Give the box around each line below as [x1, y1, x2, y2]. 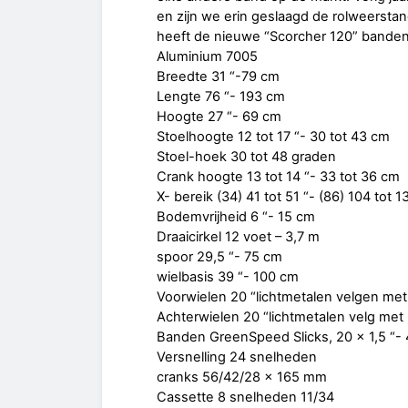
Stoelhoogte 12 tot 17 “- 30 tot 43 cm [157, 128, 390, 146]
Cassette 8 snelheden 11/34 [157, 389, 334, 406]
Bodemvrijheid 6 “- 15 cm [157, 209, 315, 226]
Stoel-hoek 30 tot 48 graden [157, 148, 336, 166]
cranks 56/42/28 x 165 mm [157, 369, 327, 386]
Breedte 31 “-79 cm [157, 68, 280, 86]
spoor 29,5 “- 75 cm [157, 249, 282, 266]
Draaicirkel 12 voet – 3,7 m [157, 229, 320, 246]
